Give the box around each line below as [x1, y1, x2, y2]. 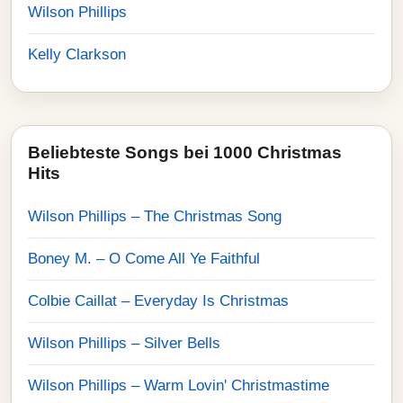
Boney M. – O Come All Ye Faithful [28, 250, 260, 267]
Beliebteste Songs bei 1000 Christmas [28, 143, 342, 162]
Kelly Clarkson [28, 46, 126, 63]
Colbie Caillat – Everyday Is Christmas [28, 292, 289, 309]
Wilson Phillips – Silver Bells [28, 335, 220, 352]
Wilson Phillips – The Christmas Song [28, 208, 282, 225]
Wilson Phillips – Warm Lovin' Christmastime [28, 377, 329, 394]
